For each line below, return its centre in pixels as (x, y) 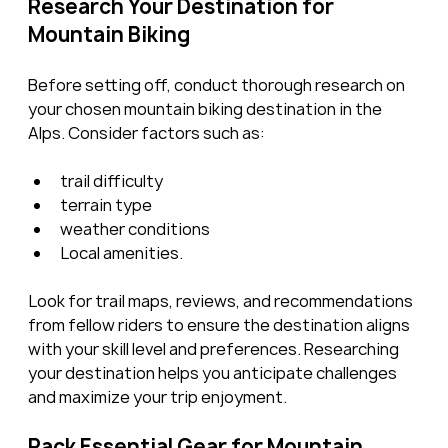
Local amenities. (121, 253)
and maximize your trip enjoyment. (157, 397)
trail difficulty (111, 181)
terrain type (105, 205)
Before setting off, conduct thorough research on (217, 85)
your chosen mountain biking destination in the (206, 109)
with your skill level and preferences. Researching (214, 349)
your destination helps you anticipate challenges (213, 373)
